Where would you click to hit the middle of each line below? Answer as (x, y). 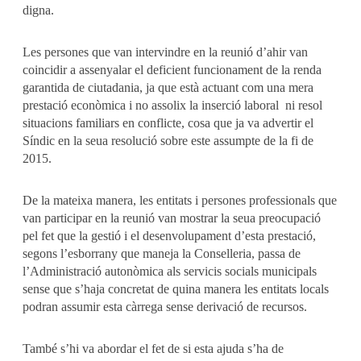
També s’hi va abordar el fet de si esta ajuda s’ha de (153, 349)
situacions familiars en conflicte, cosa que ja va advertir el (168, 123)
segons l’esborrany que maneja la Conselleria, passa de (162, 254)
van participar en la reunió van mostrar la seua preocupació (172, 218)
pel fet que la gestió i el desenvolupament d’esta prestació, (169, 236)
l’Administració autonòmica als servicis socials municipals (170, 272)
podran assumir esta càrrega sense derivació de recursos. (165, 307)
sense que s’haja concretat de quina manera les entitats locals (176, 289)
